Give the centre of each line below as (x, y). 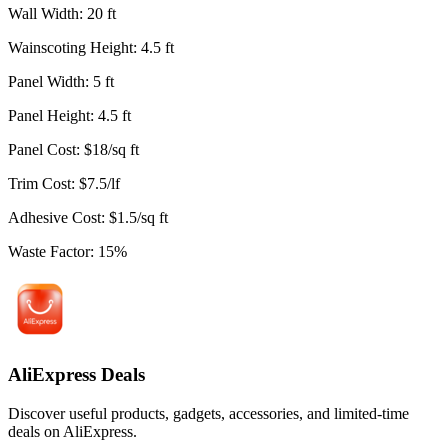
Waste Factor (49, 252)
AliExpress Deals (76, 374)
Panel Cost (42, 150)
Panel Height (49, 116)
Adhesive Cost (54, 218)
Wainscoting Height (70, 48)
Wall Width (43, 14)
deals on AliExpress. (72, 431)
